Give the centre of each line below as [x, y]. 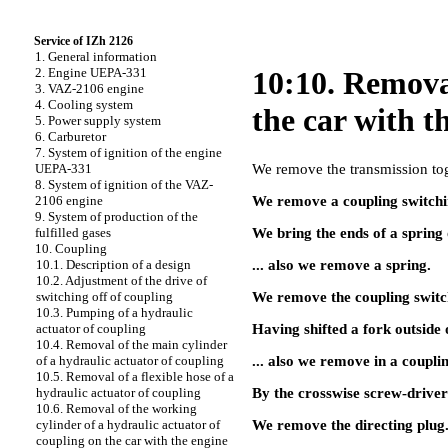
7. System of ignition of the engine [128, 152]
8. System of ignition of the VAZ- [124, 184]
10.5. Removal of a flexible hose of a [135, 376]
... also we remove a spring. [341, 264]
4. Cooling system [84, 104]
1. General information [96, 56]
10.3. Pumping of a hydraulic [114, 312]
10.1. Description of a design [113, 264]
